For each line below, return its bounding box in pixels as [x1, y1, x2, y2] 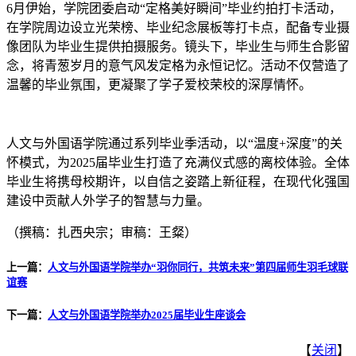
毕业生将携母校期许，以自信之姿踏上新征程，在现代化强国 [6, 175, 350, 189]
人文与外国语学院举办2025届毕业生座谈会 [48, 308, 246, 321]
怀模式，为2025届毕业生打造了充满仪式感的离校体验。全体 [6, 156, 350, 170]
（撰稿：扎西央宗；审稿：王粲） [6, 226, 197, 240]
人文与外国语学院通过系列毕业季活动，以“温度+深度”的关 [6, 137, 342, 151]
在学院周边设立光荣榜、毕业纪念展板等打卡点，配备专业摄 [6, 21, 350, 35]
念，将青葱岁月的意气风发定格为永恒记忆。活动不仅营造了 [6, 59, 350, 73]
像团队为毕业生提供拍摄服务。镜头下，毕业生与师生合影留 [6, 40, 350, 54]
